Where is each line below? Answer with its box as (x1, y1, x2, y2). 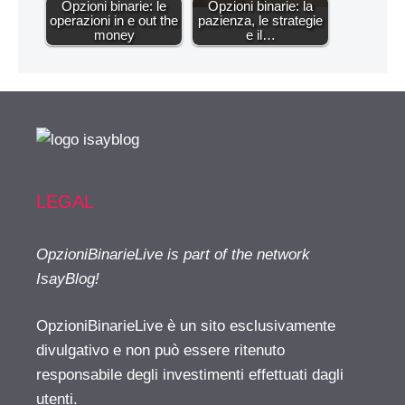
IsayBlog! (36, 269, 99, 287)
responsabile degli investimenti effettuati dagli (36, 366, 344, 384)
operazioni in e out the (50, 12, 178, 28)
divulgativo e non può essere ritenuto (36, 342, 285, 360)
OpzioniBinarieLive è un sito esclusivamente (36, 317, 335, 335)
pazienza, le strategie (198, 12, 323, 28)
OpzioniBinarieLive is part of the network (36, 245, 310, 263)
